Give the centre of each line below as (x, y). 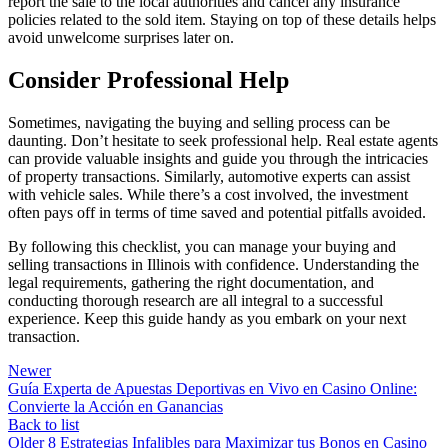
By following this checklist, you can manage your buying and (202, 246)
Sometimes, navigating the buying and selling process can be (199, 122)
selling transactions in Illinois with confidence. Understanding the (213, 264)
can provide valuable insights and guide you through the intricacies (218, 158)
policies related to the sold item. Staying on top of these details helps (222, 19)
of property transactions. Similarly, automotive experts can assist (209, 176)
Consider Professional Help (148, 79)
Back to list (43, 424)
